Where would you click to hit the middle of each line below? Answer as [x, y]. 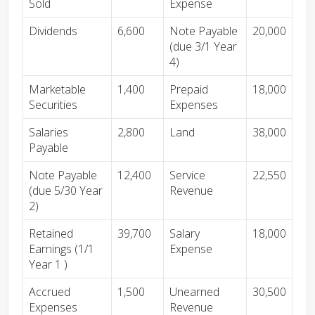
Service [187, 175]
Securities [53, 105]
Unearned [194, 292]
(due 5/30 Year [66, 191]
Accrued [50, 292]
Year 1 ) [48, 264]
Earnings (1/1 [62, 249]
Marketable [57, 89]
